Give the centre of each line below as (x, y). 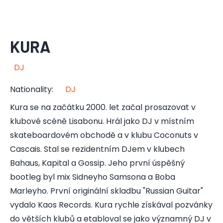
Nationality (31, 89)
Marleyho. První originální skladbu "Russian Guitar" (107, 191)
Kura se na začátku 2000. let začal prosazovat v (103, 107)
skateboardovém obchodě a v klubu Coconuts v (104, 135)
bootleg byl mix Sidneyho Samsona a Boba (93, 177)
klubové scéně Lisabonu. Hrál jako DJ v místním (102, 121)
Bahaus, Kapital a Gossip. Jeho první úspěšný (97, 163)
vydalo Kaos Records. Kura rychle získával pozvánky (111, 205)
